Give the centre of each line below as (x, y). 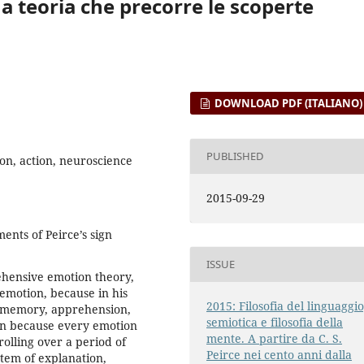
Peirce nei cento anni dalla (279, 354)
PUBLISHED (236, 156)
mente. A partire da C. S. (275, 338)
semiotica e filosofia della (275, 322)
